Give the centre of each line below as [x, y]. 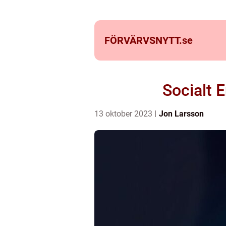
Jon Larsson [181, 114]
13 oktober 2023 [124, 114]
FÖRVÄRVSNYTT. [143, 40]
